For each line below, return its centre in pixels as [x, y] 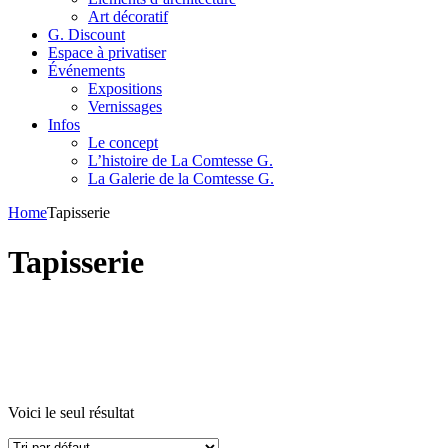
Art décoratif [128, 17]
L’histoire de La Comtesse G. [180, 161]
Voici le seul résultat [71, 413]
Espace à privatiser [107, 53]
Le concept [123, 143]
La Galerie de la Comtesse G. [181, 179]
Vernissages [125, 107]
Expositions [125, 89]
